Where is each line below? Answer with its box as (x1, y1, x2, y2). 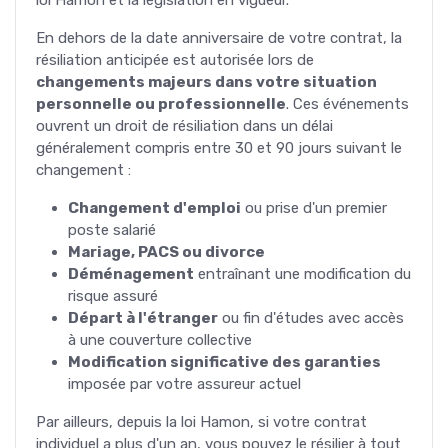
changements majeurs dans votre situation (36, 72, 377, 91)
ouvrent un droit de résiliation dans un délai (36, 116, 333, 135)
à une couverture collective (68, 330, 252, 349)
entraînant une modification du (194, 264, 411, 283)
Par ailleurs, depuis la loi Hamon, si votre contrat (36, 412, 367, 431)
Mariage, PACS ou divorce (68, 242, 265, 261)
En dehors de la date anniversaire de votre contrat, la (36, 28, 402, 47)
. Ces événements (286, 94, 409, 113)
